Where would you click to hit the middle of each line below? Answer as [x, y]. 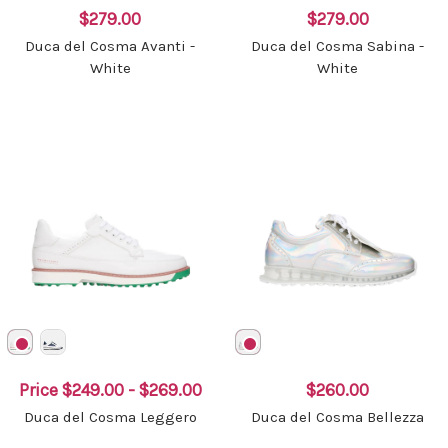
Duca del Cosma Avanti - [110, 45]
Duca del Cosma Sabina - [338, 45]
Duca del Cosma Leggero [110, 417]
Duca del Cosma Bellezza [338, 417]
